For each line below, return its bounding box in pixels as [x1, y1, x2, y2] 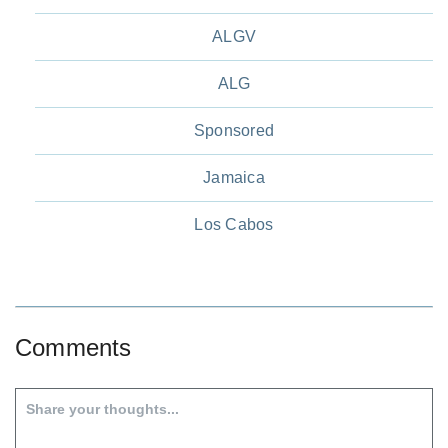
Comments [15, 333, 132, 361]
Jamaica [203, 168, 265, 186]
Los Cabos [194, 215, 274, 233]
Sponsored [193, 121, 275, 139]
